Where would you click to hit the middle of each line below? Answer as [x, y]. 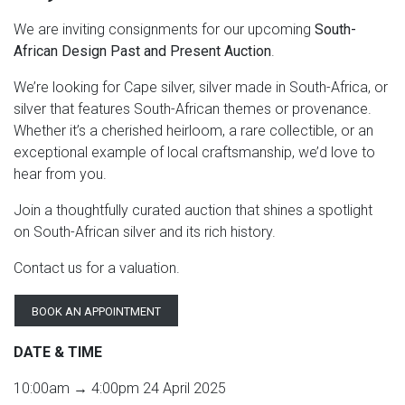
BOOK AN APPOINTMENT [97, 312]
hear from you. [60, 174]
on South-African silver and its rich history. [145, 232]
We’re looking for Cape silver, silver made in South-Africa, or [201, 88]
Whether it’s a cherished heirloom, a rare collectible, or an [193, 131]
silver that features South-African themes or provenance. [193, 109]
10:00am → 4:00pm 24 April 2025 [120, 389]
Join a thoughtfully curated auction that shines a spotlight [193, 211]
